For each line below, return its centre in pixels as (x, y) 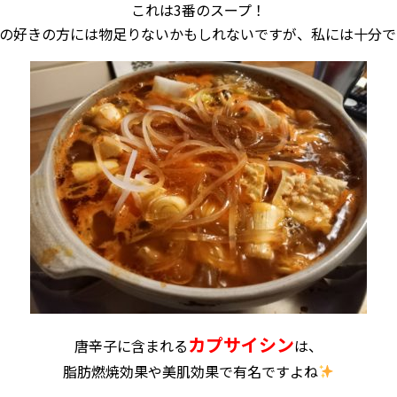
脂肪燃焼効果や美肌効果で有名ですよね (190, 371)
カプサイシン (241, 344)
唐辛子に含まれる (131, 345)
